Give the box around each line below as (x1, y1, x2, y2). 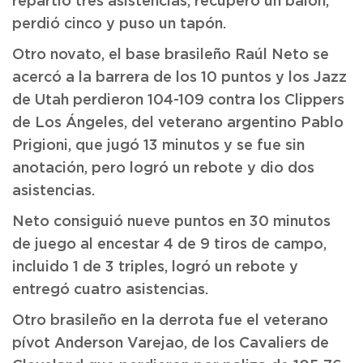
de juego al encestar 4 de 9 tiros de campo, (12, 237, 327, 252)
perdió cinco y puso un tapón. (12, 17, 226, 32)
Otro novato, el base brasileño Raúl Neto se (12, 48, 329, 62)
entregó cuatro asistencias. (12, 283, 208, 297)
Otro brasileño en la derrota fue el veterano (12, 314, 328, 328)
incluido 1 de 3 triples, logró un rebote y (12, 260, 298, 275)
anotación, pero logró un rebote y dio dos (12, 161, 314, 176)
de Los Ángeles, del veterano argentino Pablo (12, 116, 344, 130)
